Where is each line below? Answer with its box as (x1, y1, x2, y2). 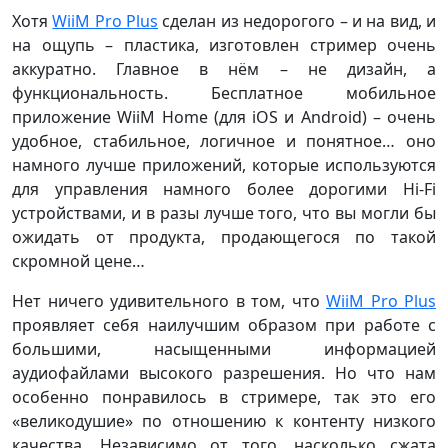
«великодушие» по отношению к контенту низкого (12, 410, 436, 433)
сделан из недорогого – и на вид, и (158, 10, 437, 33)
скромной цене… (12, 250, 145, 273)
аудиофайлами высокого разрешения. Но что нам (12, 362, 436, 385)
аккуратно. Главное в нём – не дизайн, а (12, 58, 436, 81)
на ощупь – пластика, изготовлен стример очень (12, 34, 436, 57)
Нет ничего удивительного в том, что (12, 290, 326, 313)
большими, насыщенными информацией (12, 338, 436, 361)
